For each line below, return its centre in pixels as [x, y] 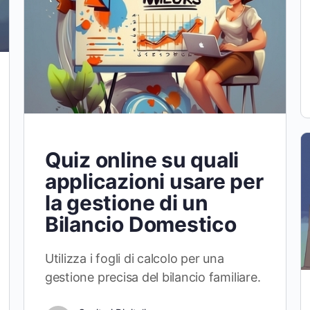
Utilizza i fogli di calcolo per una [134, 258]
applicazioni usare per [154, 181]
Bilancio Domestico [140, 224]
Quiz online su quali [142, 159]
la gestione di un [126, 202]
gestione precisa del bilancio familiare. [153, 277]
